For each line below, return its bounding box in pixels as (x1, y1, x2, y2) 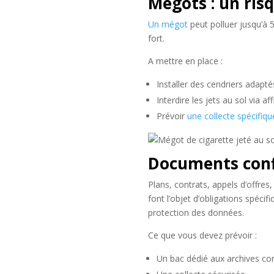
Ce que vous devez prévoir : (147, 229, 257, 241)
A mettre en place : (147, 54, 223, 67)
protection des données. (147, 206, 244, 218)
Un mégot (147, 18, 188, 30)
